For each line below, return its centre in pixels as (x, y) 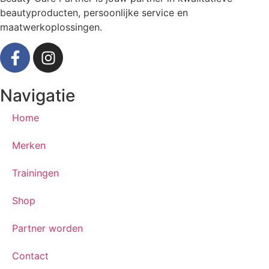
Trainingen (35, 173)
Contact (30, 256)
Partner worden (47, 228)
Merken (29, 146)
